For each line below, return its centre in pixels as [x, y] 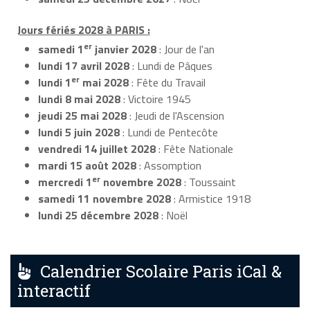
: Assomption [169, 165]
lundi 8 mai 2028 [79, 99]
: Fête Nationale [194, 148]
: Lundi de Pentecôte [169, 132]
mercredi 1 [65, 182]
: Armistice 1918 [211, 198]
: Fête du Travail [167, 82]
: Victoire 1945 [156, 99]
